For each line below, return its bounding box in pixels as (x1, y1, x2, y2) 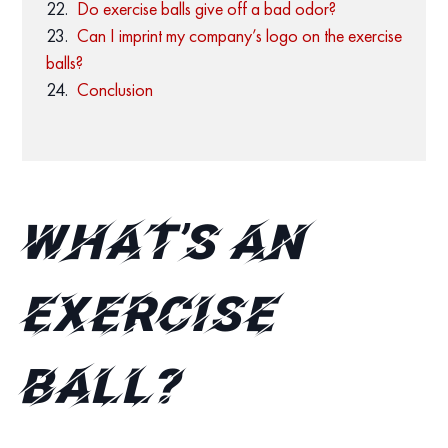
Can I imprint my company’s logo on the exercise (76, 24, 402, 48)
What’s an (22, 223, 310, 272)
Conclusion (76, 78, 153, 102)
